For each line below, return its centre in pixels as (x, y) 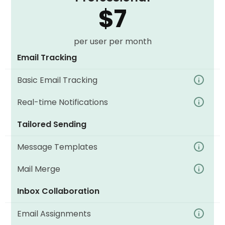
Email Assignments (54, 214)
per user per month (113, 41)
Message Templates (58, 147)
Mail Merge (39, 169)
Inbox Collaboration (59, 191)
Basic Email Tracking (58, 80)
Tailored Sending (52, 124)
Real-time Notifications (63, 102)
